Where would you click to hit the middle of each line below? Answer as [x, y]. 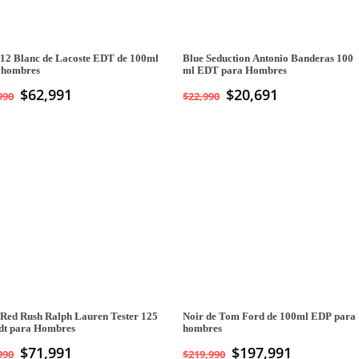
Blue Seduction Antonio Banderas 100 [268, 59]
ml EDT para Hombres [234, 71]
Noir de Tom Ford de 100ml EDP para [269, 316]
